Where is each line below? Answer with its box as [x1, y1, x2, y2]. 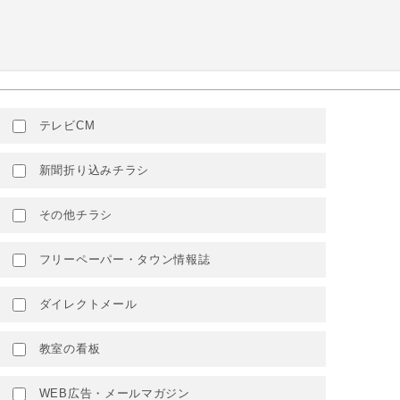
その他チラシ [35, 208, 112, 221]
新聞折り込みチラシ [35, 163, 149, 177]
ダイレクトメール [35, 297, 137, 311]
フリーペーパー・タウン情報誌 [35, 253, 211, 266]
